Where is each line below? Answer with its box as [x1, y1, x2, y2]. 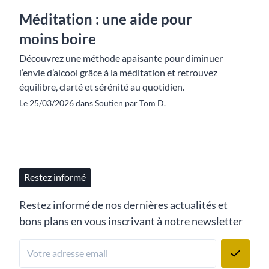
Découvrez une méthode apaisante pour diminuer [19, 52, 223, 64]
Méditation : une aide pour [19, 10, 192, 28]
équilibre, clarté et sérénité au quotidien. [19, 80, 184, 92]
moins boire [19, 29, 96, 47]
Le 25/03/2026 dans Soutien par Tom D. [19, 97, 166, 108]
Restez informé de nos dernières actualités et [19, 198, 228, 211]
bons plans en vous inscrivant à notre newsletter [19, 214, 243, 228]
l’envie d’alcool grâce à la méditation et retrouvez [19, 66, 217, 78]
